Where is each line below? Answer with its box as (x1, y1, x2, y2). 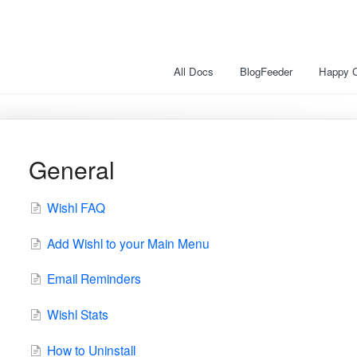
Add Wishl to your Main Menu (46, 233, 210, 252)
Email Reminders (46, 269, 141, 288)
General (28, 152, 115, 186)
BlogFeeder (240, 64, 292, 79)
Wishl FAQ (46, 198, 105, 216)
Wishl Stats (46, 305, 108, 324)
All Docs (174, 64, 214, 79)
